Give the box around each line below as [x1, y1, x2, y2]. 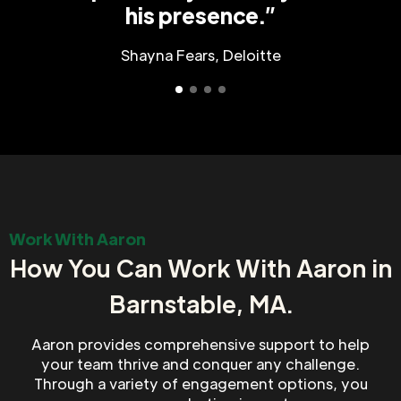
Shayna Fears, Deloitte [120, 46, 281, 65]
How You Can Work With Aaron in [9, 252, 392, 284]
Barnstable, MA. [108, 288, 293, 320]
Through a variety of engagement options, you [33, 374, 368, 394]
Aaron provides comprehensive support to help [31, 335, 370, 354]
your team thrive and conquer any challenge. [41, 354, 360, 374]
